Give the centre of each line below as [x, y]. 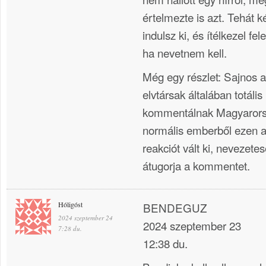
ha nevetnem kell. [185, 52]
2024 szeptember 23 [192, 226]
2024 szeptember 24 [85, 218]
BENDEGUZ [175, 208]
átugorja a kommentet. [196, 165]
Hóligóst [70, 205]
